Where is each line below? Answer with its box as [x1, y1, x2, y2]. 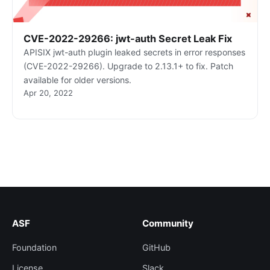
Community [142, 218, 193, 230]
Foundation [12, 242, 57, 253]
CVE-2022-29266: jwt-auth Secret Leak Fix [23, 33, 232, 45]
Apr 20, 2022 [23, 88, 73, 98]
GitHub [142, 242, 171, 253]
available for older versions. [23, 75, 131, 86]
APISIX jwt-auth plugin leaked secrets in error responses [23, 47, 245, 58]
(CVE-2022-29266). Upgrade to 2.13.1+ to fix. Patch [23, 61, 233, 72]
